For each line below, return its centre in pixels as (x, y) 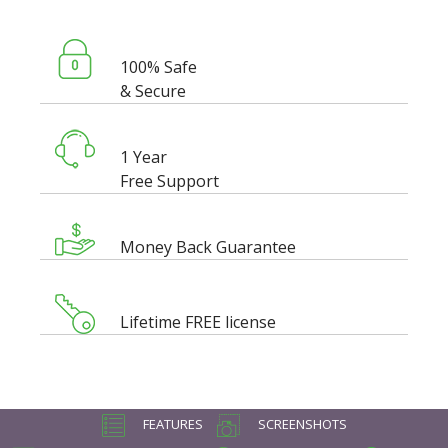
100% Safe (158, 67)
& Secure (153, 91)
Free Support (169, 181)
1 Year (143, 157)
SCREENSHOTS (300, 424)
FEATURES (171, 424)
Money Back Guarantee (208, 247)
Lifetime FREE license (198, 322)
